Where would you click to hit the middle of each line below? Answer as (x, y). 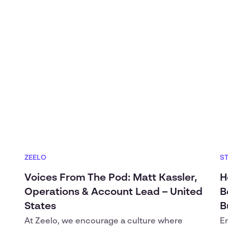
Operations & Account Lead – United (113, 192)
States (40, 207)
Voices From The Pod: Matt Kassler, (111, 178)
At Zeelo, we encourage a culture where (104, 221)
